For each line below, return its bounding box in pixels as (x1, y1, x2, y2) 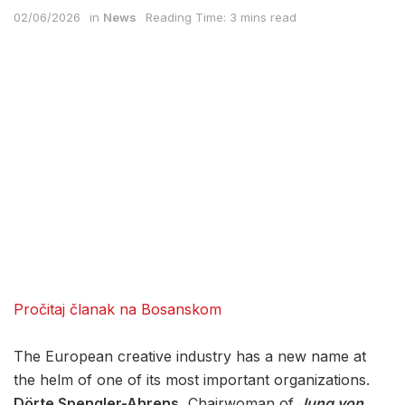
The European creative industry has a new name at (14, 347, 366, 366)
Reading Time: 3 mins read (146, 10, 297, 25)
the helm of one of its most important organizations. (14, 371, 370, 390)
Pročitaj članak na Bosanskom (14, 300, 221, 319)
